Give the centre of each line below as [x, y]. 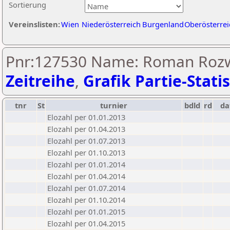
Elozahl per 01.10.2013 [86, 152]
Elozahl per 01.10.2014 [86, 200]
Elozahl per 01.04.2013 [86, 129]
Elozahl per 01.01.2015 [86, 212]
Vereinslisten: [34, 24]
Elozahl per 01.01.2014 [86, 164]
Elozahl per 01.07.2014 [86, 188]
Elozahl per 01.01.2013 [86, 117]
